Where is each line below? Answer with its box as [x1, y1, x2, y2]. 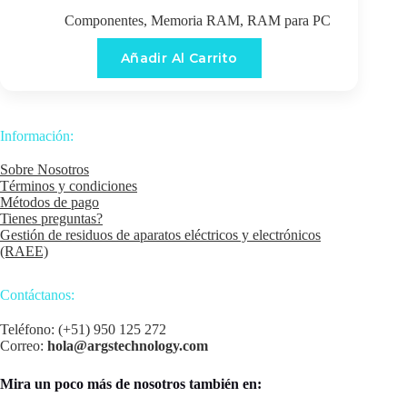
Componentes [64, 13, 144, 29]
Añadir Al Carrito [120, 50, 238, 67]
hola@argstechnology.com [47, 338, 208, 354]
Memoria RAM [150, 13, 240, 29]
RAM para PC [246, 13, 331, 29]
